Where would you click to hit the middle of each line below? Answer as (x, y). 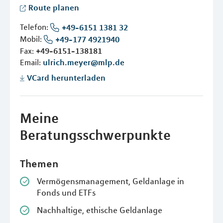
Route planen (54, 7)
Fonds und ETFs (66, 193)
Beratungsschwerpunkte (95, 135)
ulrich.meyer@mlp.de (84, 62)
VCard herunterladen (66, 78)
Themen (39, 164)
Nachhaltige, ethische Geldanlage (100, 210)
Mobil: (32, 39)
